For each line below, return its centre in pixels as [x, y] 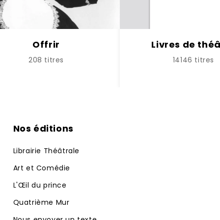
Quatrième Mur [41, 202]
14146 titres [193, 60]
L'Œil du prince [40, 185]
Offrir [46, 44]
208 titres [46, 60]
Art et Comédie [42, 168]
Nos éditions [43, 128]
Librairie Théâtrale [46, 151]
